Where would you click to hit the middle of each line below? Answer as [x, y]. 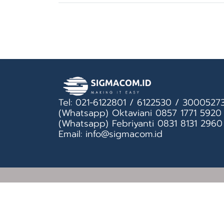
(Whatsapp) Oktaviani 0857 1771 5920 [140, 113]
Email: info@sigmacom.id [110, 134]
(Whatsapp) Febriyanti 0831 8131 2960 [140, 123]
